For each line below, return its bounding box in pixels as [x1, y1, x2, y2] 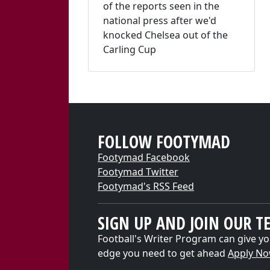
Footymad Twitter [98, 165, 178, 178]
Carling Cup [103, 42, 156, 56]
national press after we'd [103, 13, 216, 27]
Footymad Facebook [98, 150, 190, 164]
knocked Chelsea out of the [103, 28, 228, 42]
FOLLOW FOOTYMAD [98, 130, 230, 153]
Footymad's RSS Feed [98, 179, 194, 193]
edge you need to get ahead [98, 246, 228, 260]
